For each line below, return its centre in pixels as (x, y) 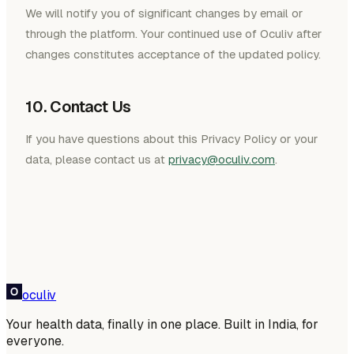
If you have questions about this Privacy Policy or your (171, 139)
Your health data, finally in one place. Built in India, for (162, 325)
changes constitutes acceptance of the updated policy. (173, 55)
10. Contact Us (79, 107)
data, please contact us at (95, 160)
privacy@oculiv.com (222, 160)
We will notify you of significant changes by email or (164, 13)
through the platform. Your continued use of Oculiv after (173, 34)
